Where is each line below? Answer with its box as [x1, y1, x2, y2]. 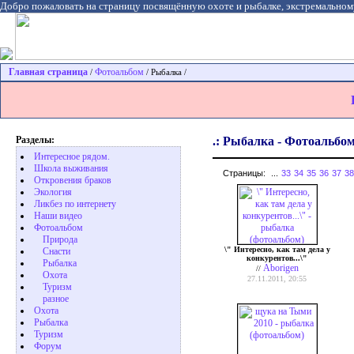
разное [43, 293, 69, 305]
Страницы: [223, 168, 268, 179]
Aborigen [262, 262, 299, 274]
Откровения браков [34, 175, 111, 186]
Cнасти [43, 246, 70, 258]
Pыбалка [34, 317, 68, 329]
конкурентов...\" [247, 254, 307, 263]
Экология [34, 186, 72, 198]
